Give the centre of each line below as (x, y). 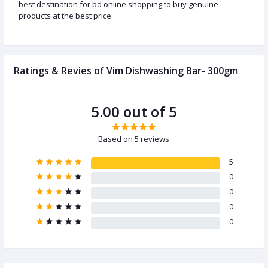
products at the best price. (66, 16)
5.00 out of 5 (134, 112)
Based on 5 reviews (134, 139)
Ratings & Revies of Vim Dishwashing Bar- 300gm (126, 71)
